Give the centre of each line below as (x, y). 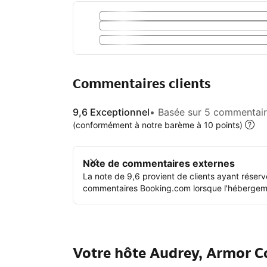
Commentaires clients (142, 84)
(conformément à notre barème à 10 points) (158, 125)
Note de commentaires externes (159, 164)
